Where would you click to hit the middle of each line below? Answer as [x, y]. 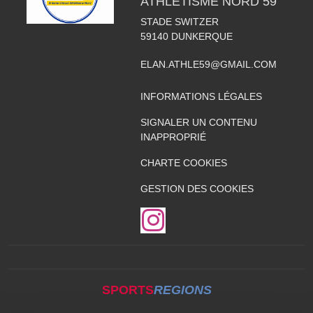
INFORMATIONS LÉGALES [201, 96]
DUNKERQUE [202, 36]
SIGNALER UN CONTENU [198, 122]
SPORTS [128, 290]
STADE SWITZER [179, 22]
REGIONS [182, 290]
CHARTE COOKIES [183, 163]
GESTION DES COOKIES [197, 189]
